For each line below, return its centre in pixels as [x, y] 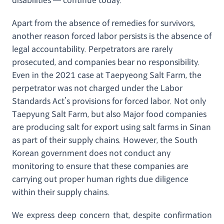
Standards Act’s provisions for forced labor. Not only [109, 101]
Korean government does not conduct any [91, 153]
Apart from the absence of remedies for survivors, [103, 23]
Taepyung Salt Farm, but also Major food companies [109, 114]
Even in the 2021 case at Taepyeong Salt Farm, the [107, 75]
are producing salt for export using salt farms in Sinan [111, 127]
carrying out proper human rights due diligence [100, 179]
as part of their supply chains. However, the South [105, 140]
